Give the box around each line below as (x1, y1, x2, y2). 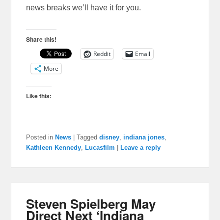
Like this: (26, 91, 52, 100)
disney (99, 133, 120, 141)
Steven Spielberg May (26, 194, 156, 213)
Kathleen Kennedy (26, 143, 82, 151)
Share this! (26, 34, 57, 44)
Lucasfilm (85, 143, 115, 151)
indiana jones (123, 133, 165, 141)
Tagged (77, 133, 98, 141)
